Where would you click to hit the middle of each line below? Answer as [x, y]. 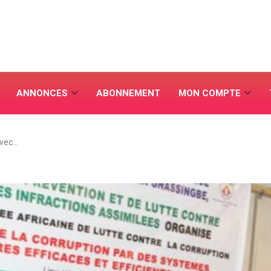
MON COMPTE [210, 93]
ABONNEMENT [128, 93]
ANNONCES [42, 93]
